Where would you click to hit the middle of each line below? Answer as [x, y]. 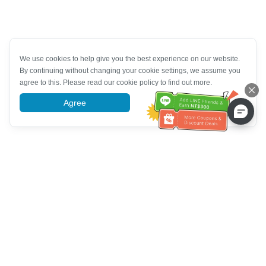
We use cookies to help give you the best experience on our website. [130, 59]
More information [189, 103]
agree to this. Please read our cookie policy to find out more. [116, 83]
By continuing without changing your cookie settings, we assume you [130, 71]
